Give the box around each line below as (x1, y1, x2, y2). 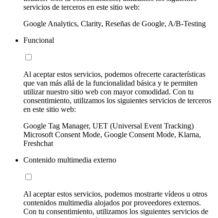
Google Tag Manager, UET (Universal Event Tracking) (23, 121, 194, 130)
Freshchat (23, 139, 53, 147)
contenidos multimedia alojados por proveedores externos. (23, 198, 201, 207)
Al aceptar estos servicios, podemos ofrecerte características (23, 70, 205, 78)
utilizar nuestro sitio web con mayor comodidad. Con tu (23, 87, 194, 96)
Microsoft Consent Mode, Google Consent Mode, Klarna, (23, 130, 201, 139)
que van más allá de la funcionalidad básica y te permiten (23, 78, 198, 87)
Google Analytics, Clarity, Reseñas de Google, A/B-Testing (23, 19, 206, 28)
